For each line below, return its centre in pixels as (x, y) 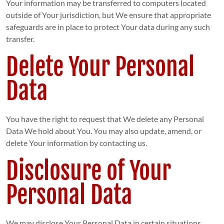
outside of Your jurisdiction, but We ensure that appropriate (108, 15)
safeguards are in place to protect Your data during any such (108, 27)
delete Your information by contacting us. (76, 143)
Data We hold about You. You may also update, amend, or (103, 131)
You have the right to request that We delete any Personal (105, 119)
